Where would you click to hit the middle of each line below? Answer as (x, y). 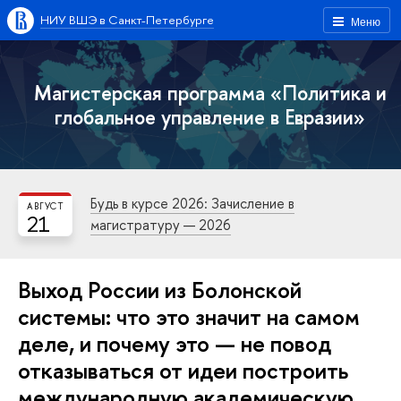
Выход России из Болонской (160, 290)
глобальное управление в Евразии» (210, 117)
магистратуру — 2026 (161, 225)
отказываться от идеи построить (183, 370)
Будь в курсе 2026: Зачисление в (192, 203)
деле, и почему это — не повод (175, 343)
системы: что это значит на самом (189, 316)
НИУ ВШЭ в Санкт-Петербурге (127, 20)
